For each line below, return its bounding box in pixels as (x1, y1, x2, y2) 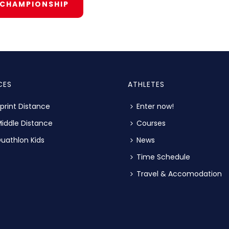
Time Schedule (136, 152, 190, 163)
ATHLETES (128, 79, 165, 90)
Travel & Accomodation (136, 169, 222, 179)
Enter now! (136, 101, 174, 112)
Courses (136, 118, 166, 129)
